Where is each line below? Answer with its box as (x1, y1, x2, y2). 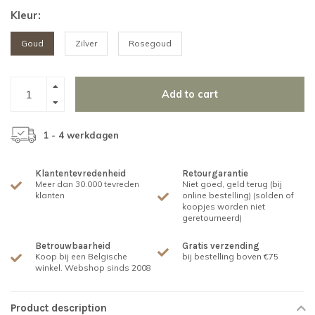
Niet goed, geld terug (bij (182, 179, 282, 189)
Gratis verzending (182, 240, 259, 251)
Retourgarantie (182, 168, 248, 179)
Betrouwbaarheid (35, 240, 110, 251)
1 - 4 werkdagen (43, 129, 119, 141)
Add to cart (162, 88, 218, 101)
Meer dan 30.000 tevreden (35, 179, 139, 189)
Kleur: (11, 8, 41, 22)
